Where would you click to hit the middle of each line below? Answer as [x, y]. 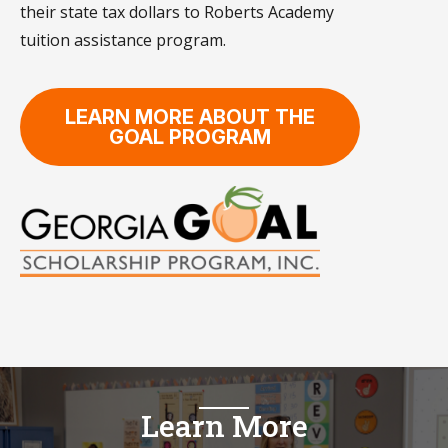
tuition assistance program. [123, 39]
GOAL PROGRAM [190, 136]
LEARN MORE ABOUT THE [190, 116]
